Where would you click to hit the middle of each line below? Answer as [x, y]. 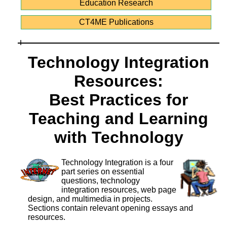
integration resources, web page [119, 190]
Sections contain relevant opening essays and [110, 208]
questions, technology [100, 180]
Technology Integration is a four [117, 162]
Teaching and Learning [119, 119]
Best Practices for [119, 100]
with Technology [119, 138]
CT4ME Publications [116, 22]
